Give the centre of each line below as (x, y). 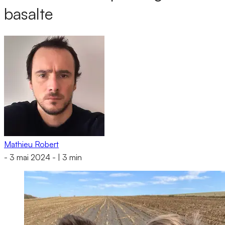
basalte (28, 14)
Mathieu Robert (31, 144)
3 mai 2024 (30, 157)
